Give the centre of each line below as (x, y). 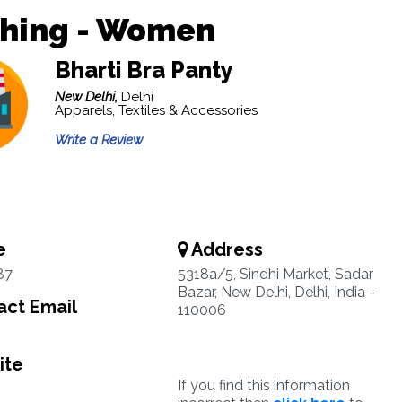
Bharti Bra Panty (144, 70)
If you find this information (263, 385)
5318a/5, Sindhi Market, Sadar (275, 274)
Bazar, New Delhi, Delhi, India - (276, 292)
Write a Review (98, 140)
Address (225, 249)
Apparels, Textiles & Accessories (156, 110)
